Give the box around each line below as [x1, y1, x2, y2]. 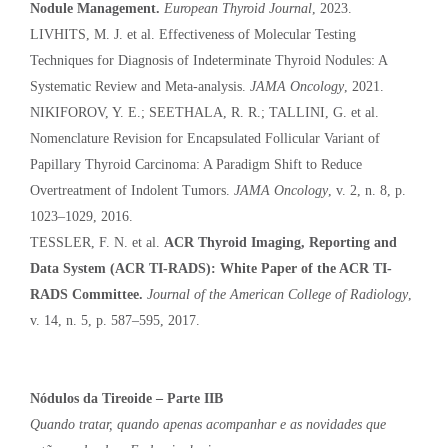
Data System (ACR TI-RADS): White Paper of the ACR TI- [30, 260, 392, 276]
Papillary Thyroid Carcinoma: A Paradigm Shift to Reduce [30, 156, 362, 172]
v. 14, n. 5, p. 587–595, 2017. [30, 312, 200, 328]
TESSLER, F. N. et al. [30, 234, 164, 250]
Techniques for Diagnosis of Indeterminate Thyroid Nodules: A [30, 52, 387, 68]
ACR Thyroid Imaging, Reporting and [164, 234, 397, 250]
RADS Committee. [30, 286, 143, 302]
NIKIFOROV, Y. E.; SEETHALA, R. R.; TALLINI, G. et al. [30, 104, 379, 120]
